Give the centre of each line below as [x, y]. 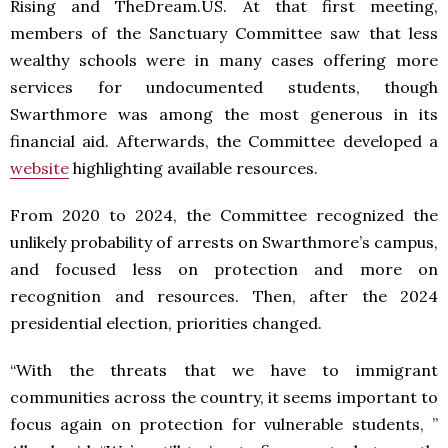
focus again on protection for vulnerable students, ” [224, 424]
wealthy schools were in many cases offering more [224, 60]
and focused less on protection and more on [224, 269]
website [39, 168]
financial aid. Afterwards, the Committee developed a [224, 141]
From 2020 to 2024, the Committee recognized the [224, 215]
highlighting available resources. [195, 168]
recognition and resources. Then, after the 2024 [224, 296]
